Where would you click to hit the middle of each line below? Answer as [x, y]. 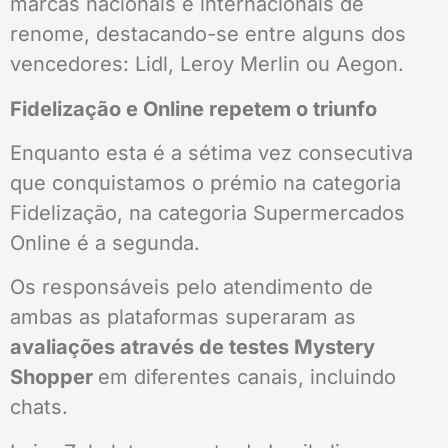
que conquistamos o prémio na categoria [205, 182]
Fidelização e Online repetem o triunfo [193, 108]
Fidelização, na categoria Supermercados [207, 212]
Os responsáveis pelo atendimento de [191, 287]
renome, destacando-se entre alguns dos [208, 34]
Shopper [54, 377]
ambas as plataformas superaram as [183, 317]
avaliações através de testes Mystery [192, 347]
